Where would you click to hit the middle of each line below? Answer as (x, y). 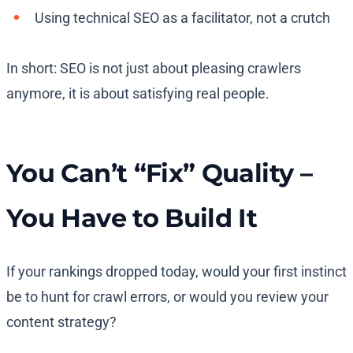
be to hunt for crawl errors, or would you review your (167, 297)
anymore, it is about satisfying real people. (138, 94)
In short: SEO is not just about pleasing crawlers (154, 69)
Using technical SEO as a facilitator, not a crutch (182, 18)
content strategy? (61, 322)
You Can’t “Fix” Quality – (159, 173)
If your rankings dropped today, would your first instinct (176, 272)
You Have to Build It (132, 218)
